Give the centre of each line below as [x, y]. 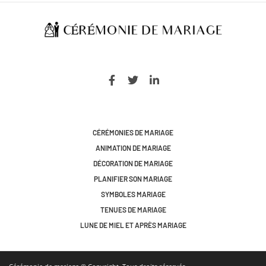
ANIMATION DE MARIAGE [133, 148]
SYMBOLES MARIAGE [133, 194]
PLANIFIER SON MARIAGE [133, 178]
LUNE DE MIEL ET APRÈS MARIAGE [133, 225]
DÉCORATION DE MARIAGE [133, 163]
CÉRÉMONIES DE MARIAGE [133, 132]
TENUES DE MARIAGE [133, 209]
